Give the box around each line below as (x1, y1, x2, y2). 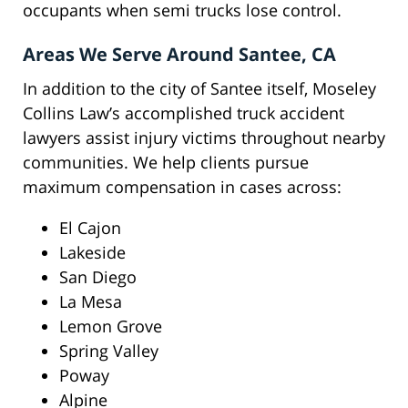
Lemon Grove (59, 315, 162, 338)
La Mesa (59, 291, 122, 313)
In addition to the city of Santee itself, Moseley (23, 77, 376, 100)
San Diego (59, 266, 137, 289)
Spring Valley (59, 340, 158, 362)
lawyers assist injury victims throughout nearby (23, 127, 385, 149)
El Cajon (59, 217, 121, 240)
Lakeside (59, 241, 126, 264)
